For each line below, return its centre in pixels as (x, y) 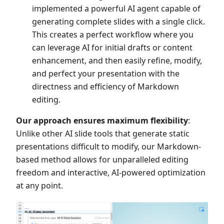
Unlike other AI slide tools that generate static (103, 133)
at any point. (39, 185)
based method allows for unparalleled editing (102, 159)
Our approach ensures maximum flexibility (102, 120)
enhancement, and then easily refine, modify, (117, 60)
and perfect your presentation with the (106, 73)
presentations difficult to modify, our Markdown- (108, 146)
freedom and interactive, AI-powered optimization (111, 172)
